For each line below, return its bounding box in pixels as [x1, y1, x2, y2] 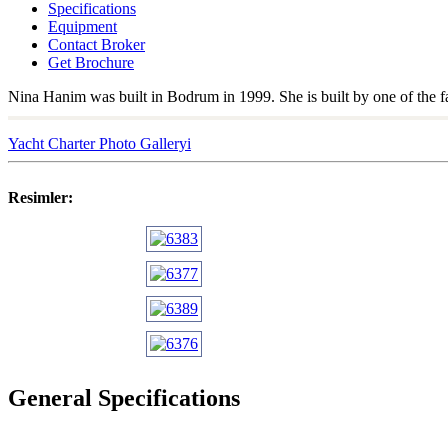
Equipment [48, 17, 117, 35]
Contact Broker [48, 35, 145, 53]
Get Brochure [48, 53, 134, 71]
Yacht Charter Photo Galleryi [8, 134, 191, 152]
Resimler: [8, 188, 73, 206]
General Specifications [8, 384, 240, 411]
